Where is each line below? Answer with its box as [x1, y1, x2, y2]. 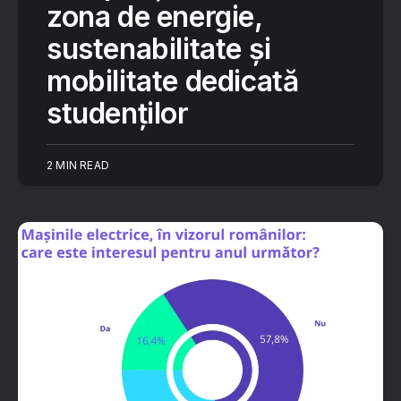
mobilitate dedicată [47, 64, 299, 98]
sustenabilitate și [47, 31, 271, 66]
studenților [47, 96, 189, 131]
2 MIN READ [47, 158, 109, 172]
